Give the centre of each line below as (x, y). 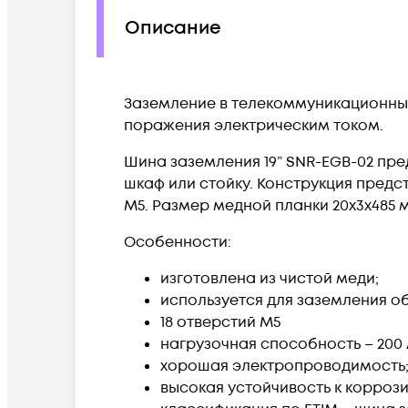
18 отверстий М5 (222, 322)
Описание (173, 29)
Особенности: (178, 242)
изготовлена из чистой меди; (270, 278)
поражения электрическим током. (255, 125)
